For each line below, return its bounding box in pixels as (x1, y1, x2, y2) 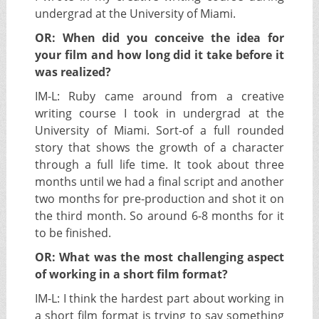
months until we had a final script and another (34, 174, 285, 190)
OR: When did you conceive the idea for (34, 30, 285, 46)
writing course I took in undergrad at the (34, 105, 285, 122)
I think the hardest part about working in (63, 291, 285, 307)
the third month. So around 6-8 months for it (34, 208, 285, 224)
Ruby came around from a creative (68, 88, 285, 105)
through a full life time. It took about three (34, 157, 285, 173)
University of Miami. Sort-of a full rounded (34, 122, 285, 139)
